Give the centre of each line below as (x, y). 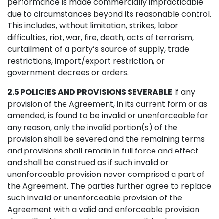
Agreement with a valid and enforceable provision (103, 209)
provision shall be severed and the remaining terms (106, 139)
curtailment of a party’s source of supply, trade (98, 49)
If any (184, 92)
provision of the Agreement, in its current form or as (107, 104)
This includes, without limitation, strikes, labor (93, 26)
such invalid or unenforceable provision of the (95, 198)
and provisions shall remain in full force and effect (103, 151)
